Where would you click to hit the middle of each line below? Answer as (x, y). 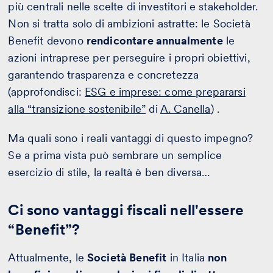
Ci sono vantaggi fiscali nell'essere (126, 210)
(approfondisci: (46, 92)
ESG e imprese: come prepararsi (165, 92)
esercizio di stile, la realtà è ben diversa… (109, 172)
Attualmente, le (48, 258)
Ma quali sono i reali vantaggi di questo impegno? (131, 138)
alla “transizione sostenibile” (77, 109)
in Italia (187, 258)
